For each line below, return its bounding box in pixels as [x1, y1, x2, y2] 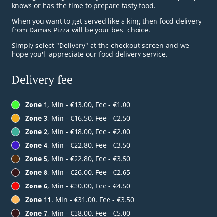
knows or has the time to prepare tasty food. [12, 1, 155, 11]
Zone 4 [25, 140, 47, 150]
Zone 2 [25, 127, 47, 137]
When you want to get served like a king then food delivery [12, 16, 201, 26]
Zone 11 [25, 195, 51, 204]
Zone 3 [25, 113, 47, 123]
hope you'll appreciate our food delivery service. [12, 49, 168, 59]
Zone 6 [25, 181, 47, 191]
